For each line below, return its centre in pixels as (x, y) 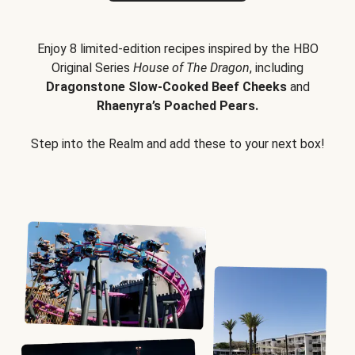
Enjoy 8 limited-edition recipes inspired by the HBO (177, 49)
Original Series (92, 68)
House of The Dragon (191, 68)
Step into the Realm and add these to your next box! (177, 144)
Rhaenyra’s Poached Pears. (177, 106)
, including (277, 68)
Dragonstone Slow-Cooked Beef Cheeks (166, 87)
